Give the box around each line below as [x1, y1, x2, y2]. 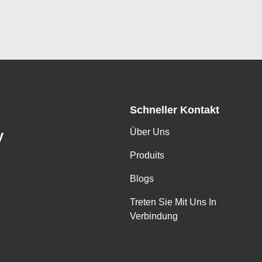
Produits [130, 150, 164, 160]
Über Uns [130, 127, 170, 137]
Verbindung [130, 211, 178, 221]
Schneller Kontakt [130, 104, 219, 116]
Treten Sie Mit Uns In [130, 197, 216, 207]
